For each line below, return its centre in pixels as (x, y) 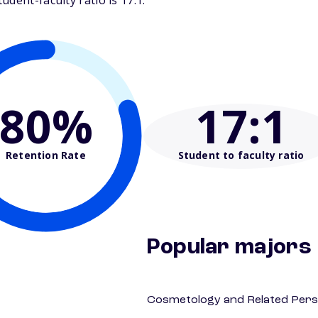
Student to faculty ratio (241, 155)
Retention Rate (46, 155)
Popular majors (229, 248)
